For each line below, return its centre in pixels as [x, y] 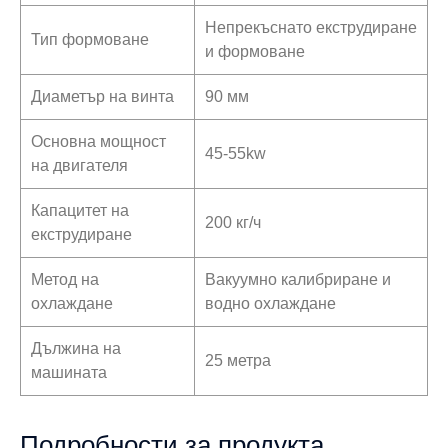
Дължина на [76, 348]
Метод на [65, 279]
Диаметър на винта [102, 96]
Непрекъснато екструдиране [311, 27]
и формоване [255, 51]
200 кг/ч [233, 222]
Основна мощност [98, 141]
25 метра [238, 360]
